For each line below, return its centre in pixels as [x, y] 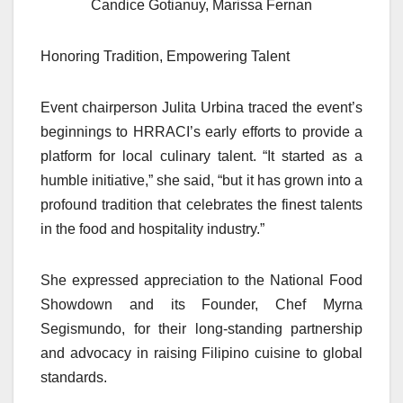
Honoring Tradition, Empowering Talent [165, 57]
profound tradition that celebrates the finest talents [201, 205]
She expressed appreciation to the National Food [201, 281]
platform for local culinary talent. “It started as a [201, 157]
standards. [74, 378]
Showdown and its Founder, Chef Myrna [201, 305]
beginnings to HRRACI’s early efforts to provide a [201, 132]
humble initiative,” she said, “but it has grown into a [201, 181]
